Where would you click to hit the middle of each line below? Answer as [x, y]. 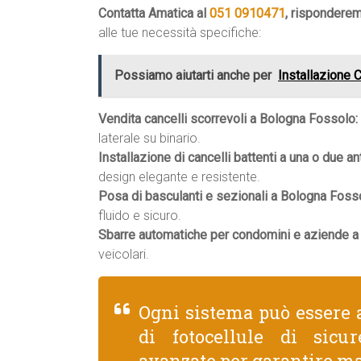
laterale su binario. [149, 138]
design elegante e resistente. [179, 177]
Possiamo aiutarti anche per [193, 75]
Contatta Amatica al [154, 13]
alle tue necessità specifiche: [180, 33]
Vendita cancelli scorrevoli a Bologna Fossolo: [228, 119]
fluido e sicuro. [140, 216]
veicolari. [124, 254]
